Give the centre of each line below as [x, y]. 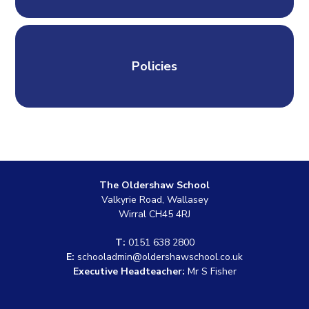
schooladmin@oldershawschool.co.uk [160, 257]
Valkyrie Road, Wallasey [154, 200]
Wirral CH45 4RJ [154, 214]
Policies [154, 66]
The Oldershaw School [154, 185]
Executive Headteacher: [129, 271]
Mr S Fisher [210, 271]
